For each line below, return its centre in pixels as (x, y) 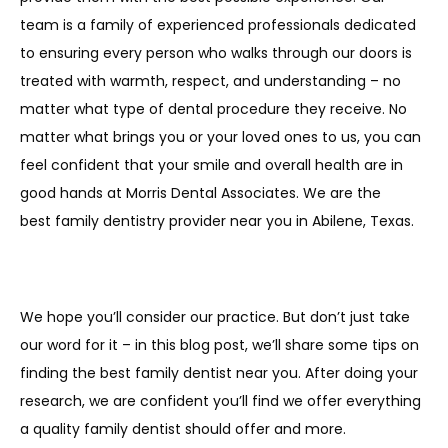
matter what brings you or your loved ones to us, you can (220, 137)
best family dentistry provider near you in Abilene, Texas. (219, 221)
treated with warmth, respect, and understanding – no (210, 81)
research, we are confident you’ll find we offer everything (220, 401)
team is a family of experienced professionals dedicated (218, 25)
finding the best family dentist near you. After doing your (219, 373)
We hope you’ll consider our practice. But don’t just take (215, 317)
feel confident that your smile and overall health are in (211, 165)
